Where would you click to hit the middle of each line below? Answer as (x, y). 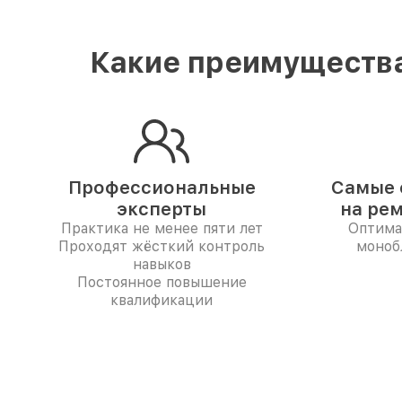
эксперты (162, 209)
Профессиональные (162, 188)
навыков (162, 264)
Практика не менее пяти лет (162, 228)
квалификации (162, 300)
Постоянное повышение (162, 282)
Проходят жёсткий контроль (162, 246)
